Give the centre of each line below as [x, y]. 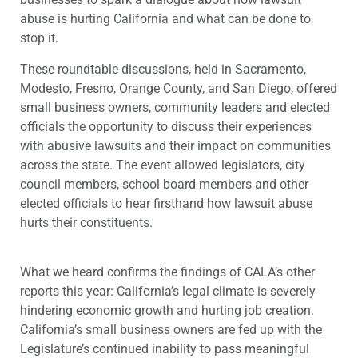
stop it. [39, 38]
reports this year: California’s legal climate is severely [168, 291]
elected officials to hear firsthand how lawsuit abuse [166, 203]
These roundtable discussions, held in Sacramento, [163, 69]
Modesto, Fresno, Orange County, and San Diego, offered [179, 88]
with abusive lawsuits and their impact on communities [175, 145]
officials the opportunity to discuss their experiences [166, 126]
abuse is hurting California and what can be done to [165, 19]
